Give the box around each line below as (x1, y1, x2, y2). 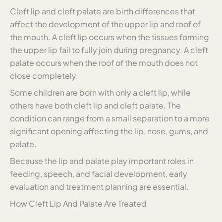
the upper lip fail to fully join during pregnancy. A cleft (10, 45, 208, 55)
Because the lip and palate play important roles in (10, 156, 194, 166)
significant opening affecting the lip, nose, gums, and (10, 126, 208, 137)
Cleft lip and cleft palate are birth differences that (10, 6, 195, 17)
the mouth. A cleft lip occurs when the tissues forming (10, 32, 209, 43)
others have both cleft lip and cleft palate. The (10, 100, 181, 111)
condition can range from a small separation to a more (10, 113, 210, 124)
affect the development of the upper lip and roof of (10, 19, 201, 30)
